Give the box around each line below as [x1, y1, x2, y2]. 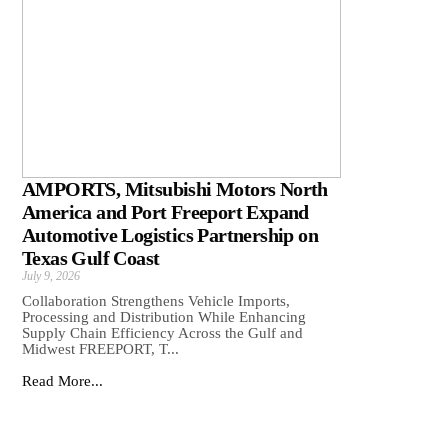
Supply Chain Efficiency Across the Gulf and [22, 325, 303, 342]
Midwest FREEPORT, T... [22, 341, 179, 358]
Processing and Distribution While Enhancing [22, 309, 306, 326]
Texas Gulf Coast [22, 247, 160, 270]
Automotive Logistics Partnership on [22, 224, 318, 247]
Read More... [22, 373, 103, 390]
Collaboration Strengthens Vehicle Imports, [22, 293, 290, 310]
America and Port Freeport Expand [22, 201, 309, 224]
